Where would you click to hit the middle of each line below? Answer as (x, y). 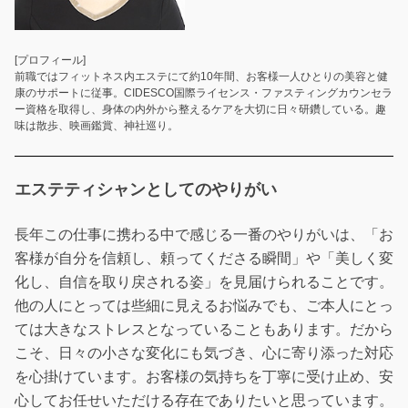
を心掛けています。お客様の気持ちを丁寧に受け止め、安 (204, 376)
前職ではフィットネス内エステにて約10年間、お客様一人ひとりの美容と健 (201, 77)
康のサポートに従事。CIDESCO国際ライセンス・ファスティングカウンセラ (204, 93)
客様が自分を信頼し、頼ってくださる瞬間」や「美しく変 (204, 258)
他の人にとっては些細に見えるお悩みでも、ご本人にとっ (204, 305)
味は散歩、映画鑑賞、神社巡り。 (97, 126)
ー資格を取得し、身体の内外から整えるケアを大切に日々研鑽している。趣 (200, 110)
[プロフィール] (50, 61)
